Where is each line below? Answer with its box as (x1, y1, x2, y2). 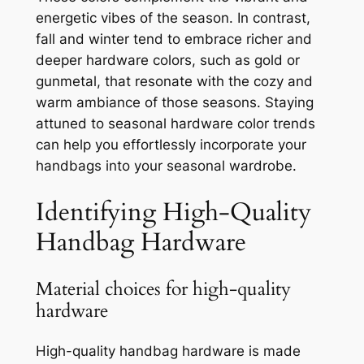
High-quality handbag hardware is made (35, 343, 301, 360)
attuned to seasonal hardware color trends (35, 115, 315, 132)
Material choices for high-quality (35, 276, 291, 302)
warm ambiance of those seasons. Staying (35, 93, 314, 110)
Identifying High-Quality (35, 194, 311, 229)
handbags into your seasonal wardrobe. (35, 157, 297, 174)
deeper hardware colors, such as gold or (35, 51, 300, 68)
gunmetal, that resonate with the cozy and (35, 72, 313, 89)
